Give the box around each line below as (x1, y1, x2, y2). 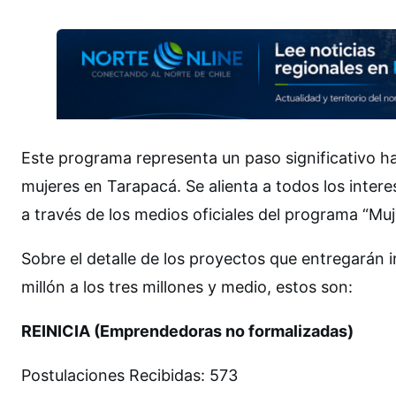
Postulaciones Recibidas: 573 (21, 365, 238, 385)
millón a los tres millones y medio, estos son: (21, 277, 362, 296)
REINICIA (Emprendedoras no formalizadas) (21, 321, 354, 340)
